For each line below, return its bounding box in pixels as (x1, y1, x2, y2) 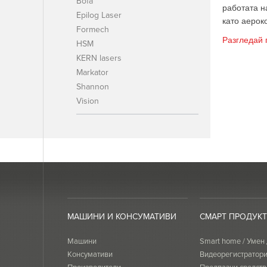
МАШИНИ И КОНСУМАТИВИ (67, 210, 176, 222)
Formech (76, 23, 109, 35)
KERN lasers (76, 52, 122, 64)
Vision (76, 95, 99, 107)
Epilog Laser (76, 9, 122, 21)
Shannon (76, 80, 109, 92)
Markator (76, 66, 108, 78)
